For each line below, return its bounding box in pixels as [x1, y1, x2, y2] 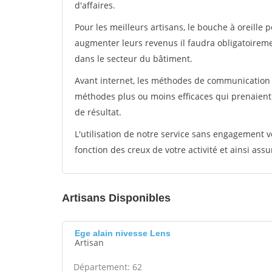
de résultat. [75, 106, 121, 118]
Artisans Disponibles [62, 192, 171, 204]
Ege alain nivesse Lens [75, 228, 171, 238]
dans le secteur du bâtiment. [75, 53, 192, 64]
